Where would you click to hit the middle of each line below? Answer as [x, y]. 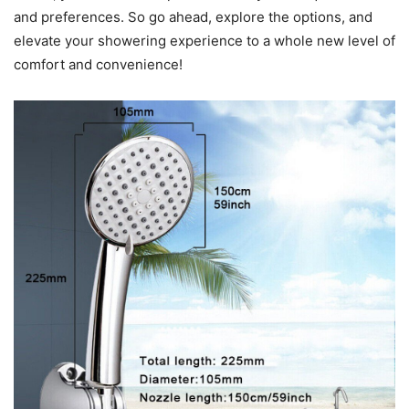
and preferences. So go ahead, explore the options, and [193, 16]
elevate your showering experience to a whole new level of [204, 40]
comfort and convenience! [98, 64]
